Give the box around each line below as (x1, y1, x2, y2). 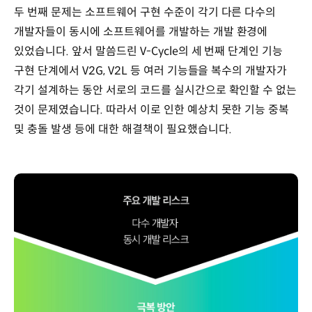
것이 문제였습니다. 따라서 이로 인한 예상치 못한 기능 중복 (14, 102, 290, 118)
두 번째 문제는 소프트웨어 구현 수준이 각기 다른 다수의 (14, 5, 276, 20)
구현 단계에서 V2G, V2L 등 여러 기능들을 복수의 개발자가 (14, 63, 288, 79)
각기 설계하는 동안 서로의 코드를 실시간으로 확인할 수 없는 (14, 83, 297, 98)
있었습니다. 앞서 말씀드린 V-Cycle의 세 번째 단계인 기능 (14, 44, 283, 59)
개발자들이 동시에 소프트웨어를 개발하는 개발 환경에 (14, 24, 268, 40)
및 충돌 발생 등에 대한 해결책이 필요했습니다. (14, 122, 232, 137)
